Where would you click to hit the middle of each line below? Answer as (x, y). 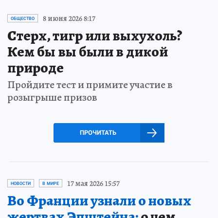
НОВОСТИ (21, 183)
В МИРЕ (51, 183)
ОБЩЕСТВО (23, 18)
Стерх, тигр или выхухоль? (95, 35)
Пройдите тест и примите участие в (90, 84)
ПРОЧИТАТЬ (98, 132)
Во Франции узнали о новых (99, 200)
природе (36, 67)
